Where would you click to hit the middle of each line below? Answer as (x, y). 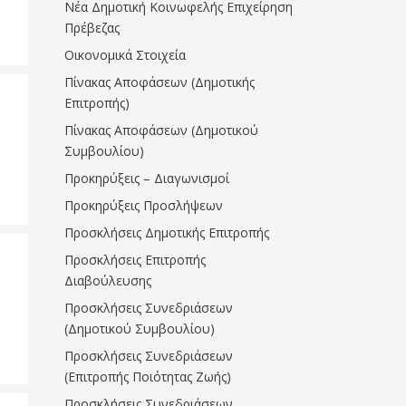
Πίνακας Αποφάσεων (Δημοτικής (159, 82)
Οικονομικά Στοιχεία (125, 55)
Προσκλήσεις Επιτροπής (135, 260)
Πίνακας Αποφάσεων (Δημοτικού (161, 130)
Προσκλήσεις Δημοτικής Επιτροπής (167, 232)
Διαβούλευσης (108, 280)
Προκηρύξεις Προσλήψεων (144, 205)
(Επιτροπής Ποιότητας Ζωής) (148, 377)
